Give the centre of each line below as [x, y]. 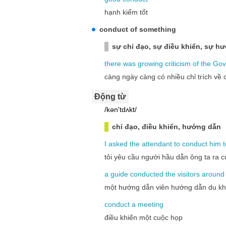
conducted [147, 174]
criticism [178, 64]
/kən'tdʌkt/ [121, 109]
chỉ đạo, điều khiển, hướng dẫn [166, 127]
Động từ [110, 97]
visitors [189, 174]
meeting [151, 204]
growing [150, 64]
